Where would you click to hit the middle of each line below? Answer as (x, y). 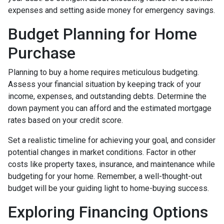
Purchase (42, 53)
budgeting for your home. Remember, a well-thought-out (105, 176)
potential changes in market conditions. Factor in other (102, 152)
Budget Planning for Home (102, 34)
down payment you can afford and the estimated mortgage (110, 108)
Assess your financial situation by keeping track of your (104, 84)
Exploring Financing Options (108, 212)
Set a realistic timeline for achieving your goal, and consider (112, 140)
